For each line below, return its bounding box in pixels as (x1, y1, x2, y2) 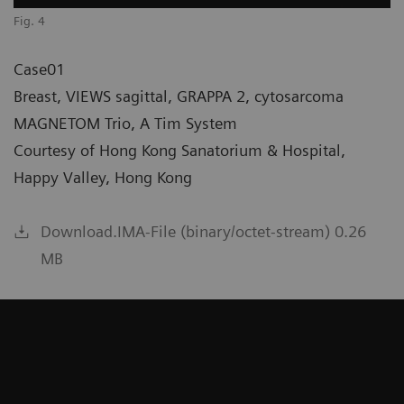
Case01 (14, 59, 65, 78)
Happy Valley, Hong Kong (14, 167, 192, 187)
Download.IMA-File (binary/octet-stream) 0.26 (41, 221, 366, 241)
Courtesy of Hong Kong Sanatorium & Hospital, (14, 140, 345, 160)
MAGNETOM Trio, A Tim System (14, 113, 237, 133)
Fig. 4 (14, 13, 45, 28)
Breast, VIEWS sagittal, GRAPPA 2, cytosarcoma (14, 86, 344, 106)
